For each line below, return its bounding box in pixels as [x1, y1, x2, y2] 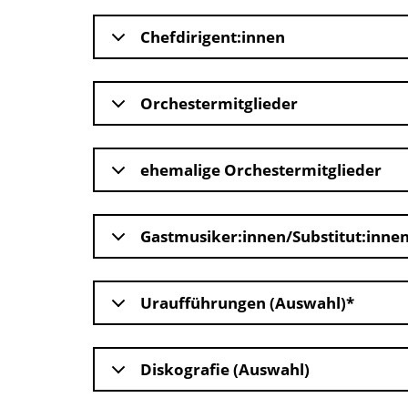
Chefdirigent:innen [140, 26, 285, 48]
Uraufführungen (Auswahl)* [140, 292, 354, 314]
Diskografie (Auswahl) [140, 359, 310, 381]
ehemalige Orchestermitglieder [140, 159, 382, 181]
